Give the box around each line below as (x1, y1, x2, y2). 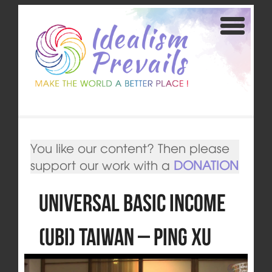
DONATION (173, 156, 239, 174)
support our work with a (30, 156, 174, 174)
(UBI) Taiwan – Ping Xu (38, 223, 211, 251)
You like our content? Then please (30, 139, 229, 157)
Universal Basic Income (38, 189, 226, 217)
